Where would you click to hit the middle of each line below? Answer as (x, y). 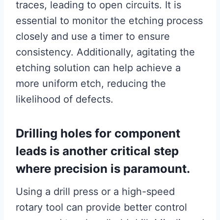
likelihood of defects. (65, 99)
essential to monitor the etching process (109, 20)
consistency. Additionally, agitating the (105, 52)
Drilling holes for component (98, 133)
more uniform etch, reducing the (91, 83)
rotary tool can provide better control (101, 207)
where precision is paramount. (103, 168)
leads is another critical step (97, 151)
